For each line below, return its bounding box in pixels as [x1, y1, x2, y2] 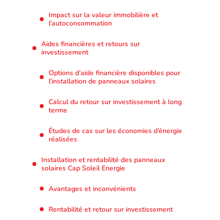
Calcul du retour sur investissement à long [49, 97, 182, 107]
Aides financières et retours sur [41, 39, 140, 49]
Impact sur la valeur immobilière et [49, 10, 158, 20]
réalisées [49, 134, 77, 144]
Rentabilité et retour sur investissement [49, 204, 173, 214]
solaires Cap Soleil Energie [41, 163, 125, 173]
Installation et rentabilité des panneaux [41, 155, 165, 165]
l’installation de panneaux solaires [49, 76, 156, 86]
